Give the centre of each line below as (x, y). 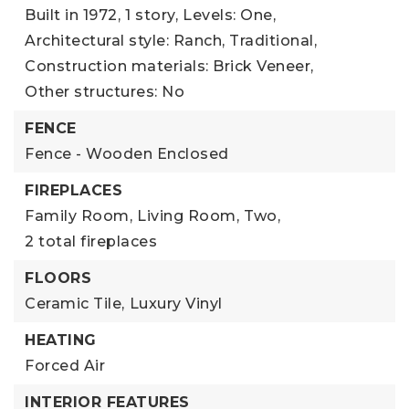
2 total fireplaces (91, 241)
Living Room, (188, 216)
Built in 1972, (73, 15)
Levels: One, (229, 15)
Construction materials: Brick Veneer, (169, 66)
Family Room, (79, 216)
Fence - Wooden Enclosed (127, 154)
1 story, (152, 15)
